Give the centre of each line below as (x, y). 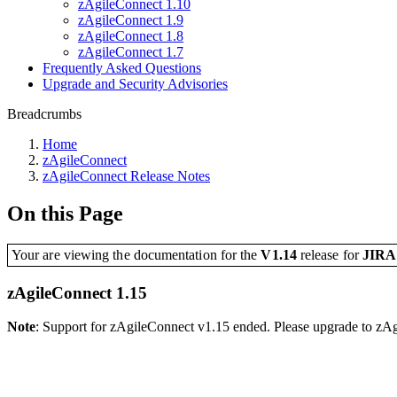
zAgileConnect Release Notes (126, 176)
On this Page (65, 213)
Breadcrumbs (44, 114)
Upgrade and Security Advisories (135, 84)
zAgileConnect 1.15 (77, 292)
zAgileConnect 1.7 (131, 52)
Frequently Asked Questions (122, 68)
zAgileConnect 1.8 (131, 36)
